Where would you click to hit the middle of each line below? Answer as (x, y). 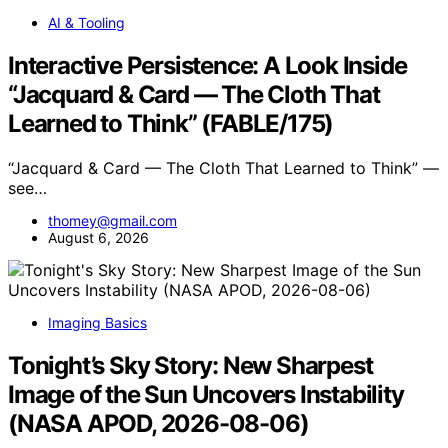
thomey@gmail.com (112, 220)
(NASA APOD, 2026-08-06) (158, 423)
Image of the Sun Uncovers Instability (206, 394)
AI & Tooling (86, 22)
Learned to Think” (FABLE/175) (171, 123)
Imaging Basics (97, 322)
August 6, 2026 (98, 237)
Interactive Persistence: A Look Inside (207, 65)
